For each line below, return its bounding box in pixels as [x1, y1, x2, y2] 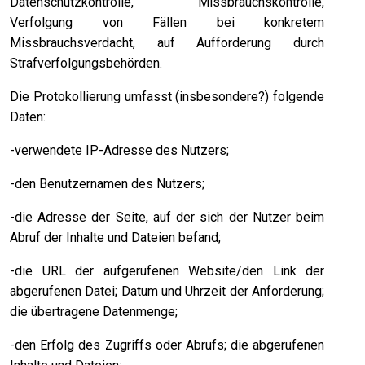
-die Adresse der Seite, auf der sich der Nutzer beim [10, 209, 325, 226]
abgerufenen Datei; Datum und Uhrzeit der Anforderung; [10, 284, 325, 300]
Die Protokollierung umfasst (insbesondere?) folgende [10, 89, 325, 105]
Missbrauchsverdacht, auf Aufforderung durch [10, 35, 325, 51]
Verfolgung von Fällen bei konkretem [10, 15, 325, 31]
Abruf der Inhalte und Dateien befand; [10, 230, 221, 246]
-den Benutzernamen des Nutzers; [10, 176, 204, 192]
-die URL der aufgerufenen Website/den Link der [10, 263, 325, 279]
